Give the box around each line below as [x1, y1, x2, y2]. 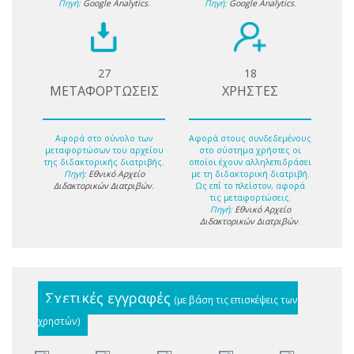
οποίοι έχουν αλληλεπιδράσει [189, 156, 311, 168]
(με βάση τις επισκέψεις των [175, 292, 298, 306]
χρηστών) [38, 314, 81, 327]
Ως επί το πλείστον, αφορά [195, 179, 305, 191]
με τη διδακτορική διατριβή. [190, 168, 310, 179]
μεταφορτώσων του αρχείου [44, 144, 164, 156]
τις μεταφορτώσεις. [209, 191, 292, 203]
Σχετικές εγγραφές [45, 288, 175, 307]
